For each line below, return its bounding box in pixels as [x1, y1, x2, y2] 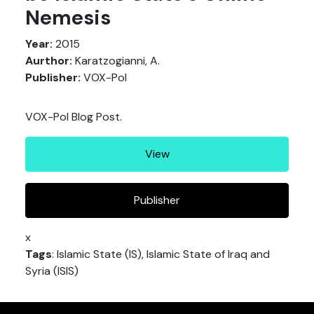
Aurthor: [25, 53, 72, 68]
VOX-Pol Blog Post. [25, 109, 122, 124]
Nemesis [25, 4, 111, 31]
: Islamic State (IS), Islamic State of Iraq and [52, 246, 270, 261]
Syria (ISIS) [25, 263, 78, 278]
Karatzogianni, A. [72, 53, 160, 68]
